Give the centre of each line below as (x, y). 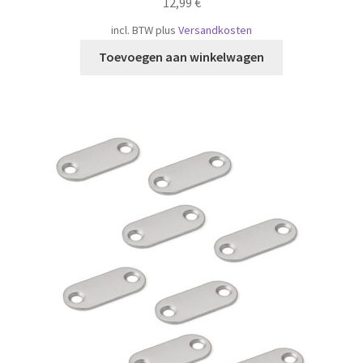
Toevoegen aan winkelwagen (181, 57)
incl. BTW (132, 30)
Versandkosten (215, 30)
